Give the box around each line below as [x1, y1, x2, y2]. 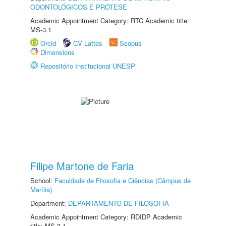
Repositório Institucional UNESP [40, 61, 135, 71]
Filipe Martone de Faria [30, 158, 134, 173]
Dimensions [40, 47, 75, 57]
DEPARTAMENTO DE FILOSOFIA [68, 198, 169, 208]
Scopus [120, 38, 142, 48]
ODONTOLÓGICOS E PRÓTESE [30, 2, 127, 12]
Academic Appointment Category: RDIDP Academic [30, 212, 182, 221]
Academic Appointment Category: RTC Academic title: [30, 16, 189, 25]
